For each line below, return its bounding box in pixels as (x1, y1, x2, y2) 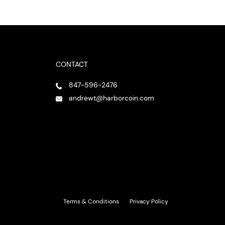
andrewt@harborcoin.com (68, 93, 154, 103)
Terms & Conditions (63, 197, 120, 205)
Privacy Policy (130, 197, 169, 205)
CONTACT (55, 59, 88, 69)
